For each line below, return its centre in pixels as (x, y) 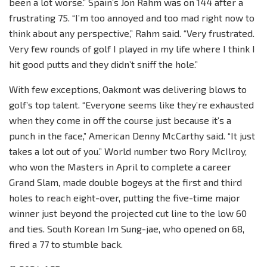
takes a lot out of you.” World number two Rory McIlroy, (128, 151)
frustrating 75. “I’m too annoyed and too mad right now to (132, 17)
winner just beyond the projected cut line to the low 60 (128, 213)
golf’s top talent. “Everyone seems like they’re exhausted (131, 104)
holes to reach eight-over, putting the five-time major (125, 197)
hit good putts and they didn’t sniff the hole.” (103, 64)
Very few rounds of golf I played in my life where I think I (132, 48)
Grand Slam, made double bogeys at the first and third (125, 182)
